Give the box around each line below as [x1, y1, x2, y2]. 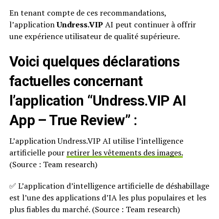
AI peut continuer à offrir [103, 19, 196, 30]
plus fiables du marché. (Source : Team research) [9, 204, 180, 215]
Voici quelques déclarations [9, 53, 180, 70]
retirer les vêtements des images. [66, 147, 183, 158]
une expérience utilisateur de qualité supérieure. [9, 31, 180, 42]
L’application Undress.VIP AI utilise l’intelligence [9, 135, 183, 147]
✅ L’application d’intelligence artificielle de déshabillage [9, 180, 209, 192]
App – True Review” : [9, 112, 137, 129]
